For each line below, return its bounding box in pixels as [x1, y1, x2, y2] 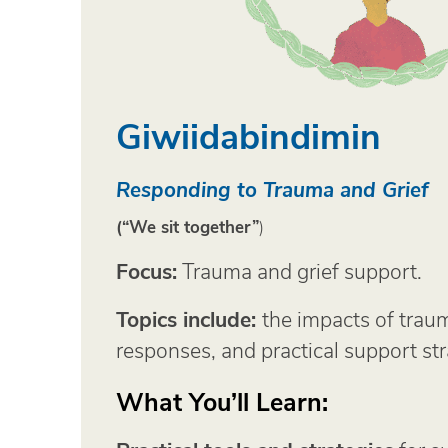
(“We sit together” [116, 214, 260, 238]
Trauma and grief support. [177, 255, 423, 284]
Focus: [116, 255, 178, 285]
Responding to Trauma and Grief [116, 175, 429, 204]
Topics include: [116, 303, 263, 333]
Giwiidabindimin [116, 110, 382, 158]
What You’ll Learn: [116, 383, 329, 418]
